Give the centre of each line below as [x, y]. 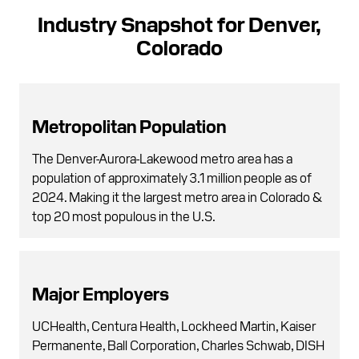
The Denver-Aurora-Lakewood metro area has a [162, 157]
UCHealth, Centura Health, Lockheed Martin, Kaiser [174, 325]
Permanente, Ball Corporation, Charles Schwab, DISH [178, 344]
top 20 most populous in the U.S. [124, 215]
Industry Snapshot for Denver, [179, 22]
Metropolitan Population [129, 125]
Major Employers [101, 292]
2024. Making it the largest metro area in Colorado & [177, 196]
